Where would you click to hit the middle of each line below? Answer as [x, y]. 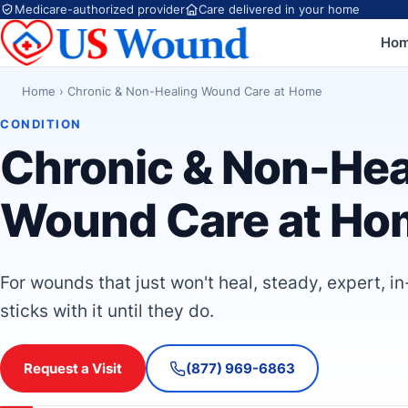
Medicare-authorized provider [99, 9]
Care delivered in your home [280, 9]
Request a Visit [73, 368]
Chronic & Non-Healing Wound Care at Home [195, 92]
